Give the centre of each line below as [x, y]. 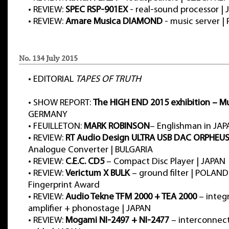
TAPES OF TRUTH [108, 79]
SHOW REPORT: [63, 103]
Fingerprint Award [64, 185]
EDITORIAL [54, 79]
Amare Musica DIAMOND [114, 22]
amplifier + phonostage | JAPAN [89, 209]
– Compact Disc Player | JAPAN [165, 162]
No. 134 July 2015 [48, 58]
